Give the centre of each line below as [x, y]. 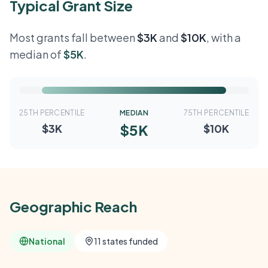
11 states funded [126, 241]
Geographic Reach [73, 206]
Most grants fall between [73, 37]
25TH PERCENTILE [52, 113]
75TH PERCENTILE [216, 113]
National [47, 241]
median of [36, 54]
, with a [224, 37]
